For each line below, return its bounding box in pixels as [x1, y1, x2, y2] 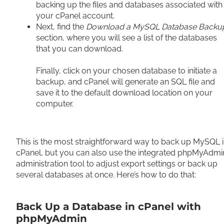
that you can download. [36, 44, 123, 53]
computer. [36, 99, 73, 108]
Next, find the [36, 22, 86, 31]
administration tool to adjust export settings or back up [16, 159, 217, 168]
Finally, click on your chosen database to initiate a [36, 66, 217, 75]
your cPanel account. [36, 11, 116, 20]
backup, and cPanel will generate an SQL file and [36, 77, 215, 86]
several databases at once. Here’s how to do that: [16, 170, 196, 179]
